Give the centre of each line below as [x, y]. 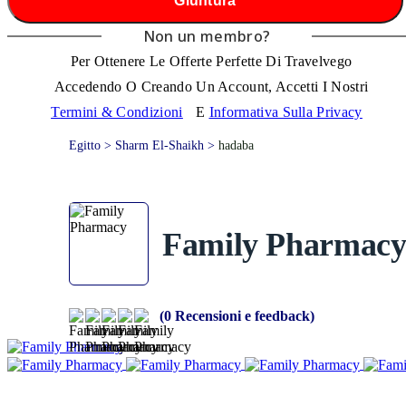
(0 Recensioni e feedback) [237, 316]
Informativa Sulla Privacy [285, 112]
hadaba [236, 145]
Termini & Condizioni [117, 112]
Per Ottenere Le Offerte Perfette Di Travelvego [211, 61]
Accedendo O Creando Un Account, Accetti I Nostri [211, 87]
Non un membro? [207, 36]
